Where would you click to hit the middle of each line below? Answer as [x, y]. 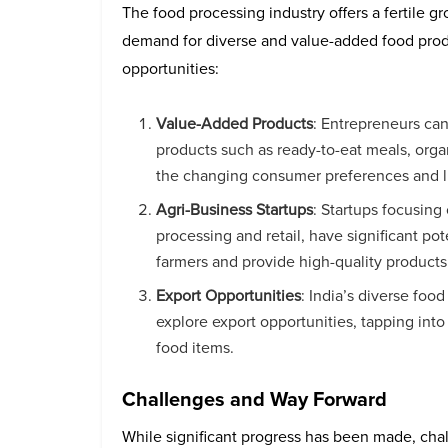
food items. [195, 347]
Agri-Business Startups [235, 209]
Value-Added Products [235, 123]
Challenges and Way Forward [254, 398]
